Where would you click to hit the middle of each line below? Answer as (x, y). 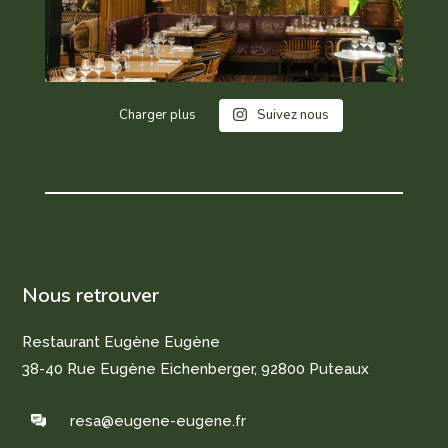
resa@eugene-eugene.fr (157, 421)
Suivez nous (292, 115)
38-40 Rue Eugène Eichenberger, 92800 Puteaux (196, 369)
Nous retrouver (91, 296)
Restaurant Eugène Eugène (121, 342)
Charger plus (158, 115)
